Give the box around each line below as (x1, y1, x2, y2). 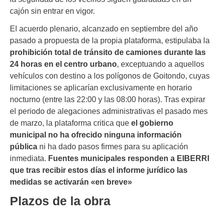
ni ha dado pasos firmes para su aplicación (37, 142, 188, 151)
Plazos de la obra (10, 194, 114, 208)
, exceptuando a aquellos (117, 59, 204, 69)
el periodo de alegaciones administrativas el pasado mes (10, 107, 208, 116)
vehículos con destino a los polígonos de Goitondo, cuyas (10, 71, 210, 81)
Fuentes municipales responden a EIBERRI (48, 154, 209, 163)
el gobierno (131, 118, 173, 128)
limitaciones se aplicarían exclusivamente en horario (10, 83, 192, 92)
